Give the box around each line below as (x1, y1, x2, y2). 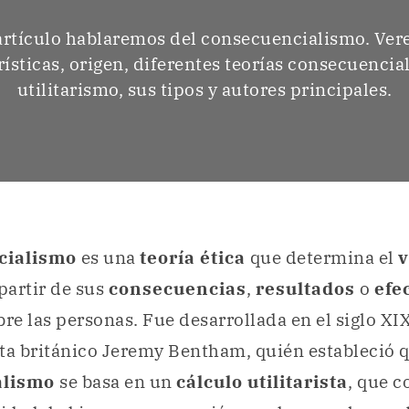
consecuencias (108, 278, 246, 300)
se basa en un (59, 371, 176, 393)
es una (80, 246, 140, 269)
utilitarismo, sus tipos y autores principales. (16, 78, 393, 101)
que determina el (246, 246, 398, 269)
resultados (255, 278, 360, 300)
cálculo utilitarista (176, 371, 348, 393)
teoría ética (140, 246, 246, 269)
